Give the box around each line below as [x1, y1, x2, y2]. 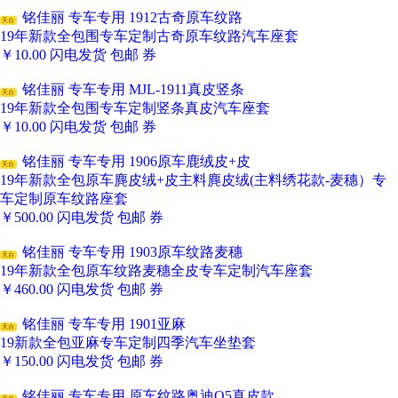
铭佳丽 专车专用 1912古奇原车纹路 [18, 10, 253, 26]
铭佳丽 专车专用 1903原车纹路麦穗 [18, 244, 253, 260]
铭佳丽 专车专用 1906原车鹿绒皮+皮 [18, 154, 261, 170]
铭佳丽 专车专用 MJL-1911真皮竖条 [18, 82, 255, 98]
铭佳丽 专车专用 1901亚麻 [18, 316, 196, 332]
